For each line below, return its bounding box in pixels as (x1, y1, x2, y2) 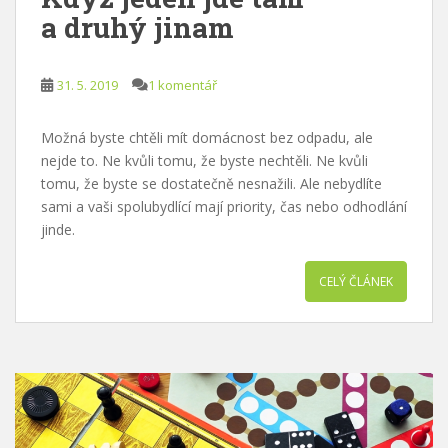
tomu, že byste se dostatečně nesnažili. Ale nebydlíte (41, 173, 382, 193)
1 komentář (148, 75, 217, 94)
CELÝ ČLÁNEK (319, 272, 393, 290)
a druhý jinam (41, 8, 234, 46)
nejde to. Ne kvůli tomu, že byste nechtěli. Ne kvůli (41, 150, 368, 170)
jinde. (41, 219, 79, 239)
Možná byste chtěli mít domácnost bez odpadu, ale (41, 127, 373, 147)
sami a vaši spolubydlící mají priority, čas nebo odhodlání (41, 196, 407, 216)
